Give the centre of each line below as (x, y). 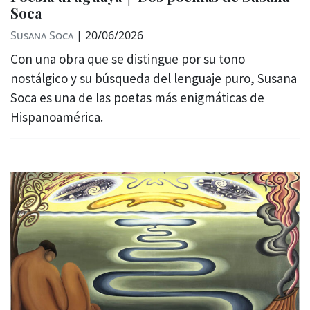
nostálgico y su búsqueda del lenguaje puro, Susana (154, 78)
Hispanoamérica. (57, 117)
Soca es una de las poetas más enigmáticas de (137, 97)
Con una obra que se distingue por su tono (128, 58)
